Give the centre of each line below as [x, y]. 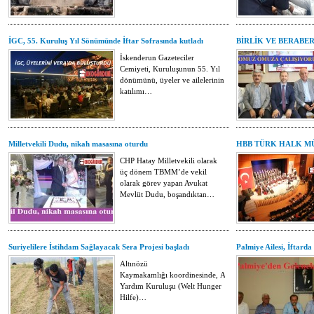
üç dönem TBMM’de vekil [163, 172]
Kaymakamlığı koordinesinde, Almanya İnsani [196, 275]
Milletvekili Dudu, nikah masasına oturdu [78, 144]
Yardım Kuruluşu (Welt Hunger [171, 286]
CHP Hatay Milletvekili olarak [169, 161]
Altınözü [134, 264]
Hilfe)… [133, 297]
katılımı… [136, 91]
